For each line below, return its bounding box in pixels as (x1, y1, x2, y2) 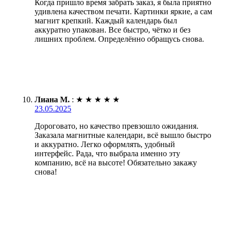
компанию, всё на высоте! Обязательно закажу (35, 158, 197, 167)
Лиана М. (35, 95, 70, 104)
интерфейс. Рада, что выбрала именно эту (35, 149, 180, 158)
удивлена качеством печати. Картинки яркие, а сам (35, 7, 212, 16)
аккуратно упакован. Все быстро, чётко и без (35, 25, 190, 35)
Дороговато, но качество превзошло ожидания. (35, 122, 198, 131)
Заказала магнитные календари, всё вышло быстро (35, 131, 211, 140)
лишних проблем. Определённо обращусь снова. (35, 35, 204, 44)
